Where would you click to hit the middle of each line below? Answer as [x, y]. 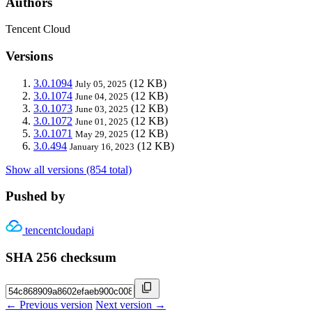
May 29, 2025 [102, 134]
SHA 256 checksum [61, 257]
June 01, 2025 [102, 121]
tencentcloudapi [60, 231]
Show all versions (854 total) [69, 169]
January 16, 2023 [102, 146]
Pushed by [36, 196]
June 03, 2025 [102, 109]
